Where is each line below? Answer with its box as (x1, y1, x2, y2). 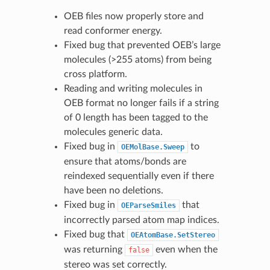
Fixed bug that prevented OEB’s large (63, 40, 221, 50)
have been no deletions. (63, 185, 163, 195)
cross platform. (63, 69, 127, 79)
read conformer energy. (63, 25, 162, 36)
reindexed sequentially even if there (63, 171, 214, 181)
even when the (152, 244, 218, 254)
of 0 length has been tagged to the (63, 112, 208, 122)
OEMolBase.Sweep (121, 142, 184, 151)
